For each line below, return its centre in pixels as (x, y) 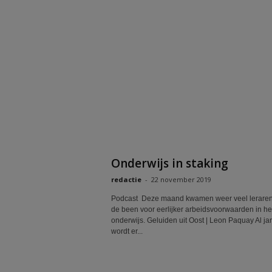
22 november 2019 (181, 179)
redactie (126, 179)
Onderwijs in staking (169, 163)
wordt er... (127, 231)
